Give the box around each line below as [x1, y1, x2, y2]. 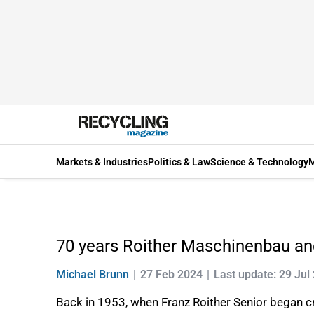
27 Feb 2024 [140, 268, 203, 281]
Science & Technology [210, 156, 308, 168]
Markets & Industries [56, 156, 148, 168]
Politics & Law [148, 156, 210, 168]
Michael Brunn [56, 268, 129, 281]
